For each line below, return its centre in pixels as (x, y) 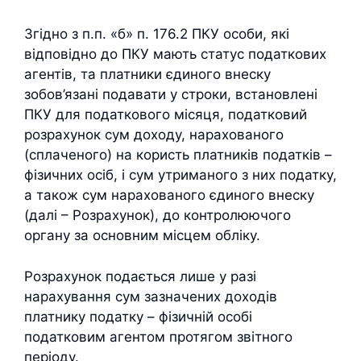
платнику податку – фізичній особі (138, 316)
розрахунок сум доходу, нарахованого (154, 135)
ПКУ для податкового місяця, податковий (166, 114)
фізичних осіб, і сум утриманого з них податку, (180, 175)
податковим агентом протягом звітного (158, 336)
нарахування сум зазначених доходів (151, 296)
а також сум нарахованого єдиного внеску (169, 195)
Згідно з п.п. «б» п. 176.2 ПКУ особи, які (157, 34)
